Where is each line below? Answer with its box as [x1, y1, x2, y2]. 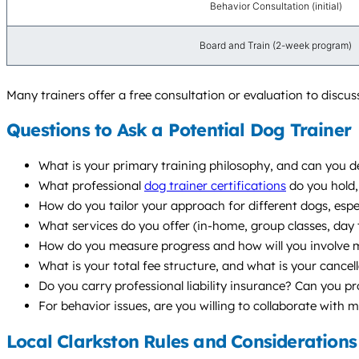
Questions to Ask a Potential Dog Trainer [6, 119, 351, 142]
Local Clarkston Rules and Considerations [6, 329, 357, 353]
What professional [38, 178, 144, 194]
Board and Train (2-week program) [200, 38, 352, 51]
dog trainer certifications [144, 178, 286, 194]
